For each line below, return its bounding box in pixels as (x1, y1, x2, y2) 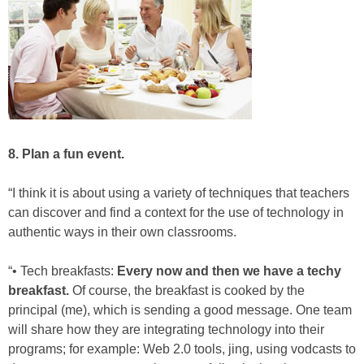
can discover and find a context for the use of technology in (8, 206, 344, 220)
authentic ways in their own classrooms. (8, 225, 236, 240)
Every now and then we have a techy (117, 264, 341, 279)
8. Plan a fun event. (8, 147, 124, 162)
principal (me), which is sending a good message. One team (8, 303, 352, 318)
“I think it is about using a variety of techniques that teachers (8, 186, 349, 201)
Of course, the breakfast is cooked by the (69, 284, 305, 298)
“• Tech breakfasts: (8, 264, 117, 279)
